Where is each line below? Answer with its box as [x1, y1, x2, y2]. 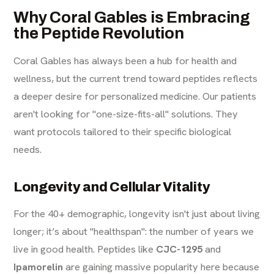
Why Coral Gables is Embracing [13, 8, 250, 26]
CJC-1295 [156, 242, 203, 256]
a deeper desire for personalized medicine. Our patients [13, 89, 257, 103]
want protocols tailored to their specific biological [13, 124, 232, 138]
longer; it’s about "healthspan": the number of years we [13, 224, 254, 238]
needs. [13, 142, 42, 156]
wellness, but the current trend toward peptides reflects [13, 71, 258, 85]
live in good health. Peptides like [13, 242, 157, 256]
